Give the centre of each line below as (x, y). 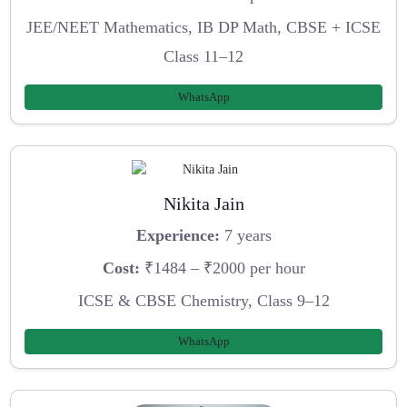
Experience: (178, 236)
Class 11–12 (203, 56)
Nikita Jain (203, 203)
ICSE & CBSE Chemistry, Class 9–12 (203, 300)
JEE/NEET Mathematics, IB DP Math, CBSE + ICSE (203, 27)
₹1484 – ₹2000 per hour (222, 268)
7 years (245, 236)
